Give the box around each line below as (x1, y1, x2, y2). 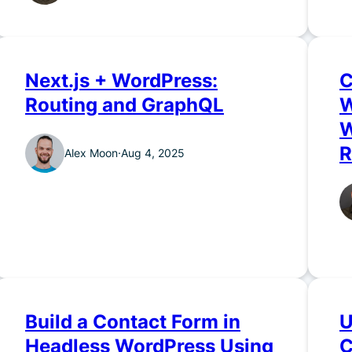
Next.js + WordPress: (25, 69, 218, 93)
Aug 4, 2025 (121, 146, 185, 160)
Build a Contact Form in (25, 310, 240, 334)
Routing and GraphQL (25, 93, 224, 117)
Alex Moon (64, 146, 118, 160)
